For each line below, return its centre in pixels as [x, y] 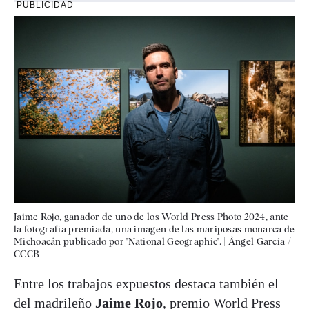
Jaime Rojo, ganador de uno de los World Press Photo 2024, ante [151, 216]
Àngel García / [259, 241]
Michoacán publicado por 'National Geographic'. [118, 241]
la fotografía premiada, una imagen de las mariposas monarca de [154, 229]
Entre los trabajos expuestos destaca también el [146, 283]
